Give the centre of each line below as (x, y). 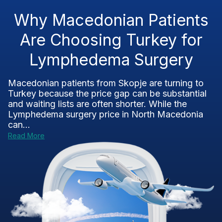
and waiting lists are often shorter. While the (97, 104)
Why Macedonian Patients (111, 20)
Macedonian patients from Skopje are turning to (106, 83)
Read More (26, 136)
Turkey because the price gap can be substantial (107, 93)
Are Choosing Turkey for (111, 40)
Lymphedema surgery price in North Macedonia (106, 114)
